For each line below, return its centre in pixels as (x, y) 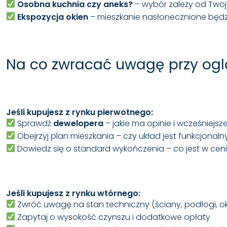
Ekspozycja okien (53, 17)
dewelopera (79, 123)
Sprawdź (34, 123)
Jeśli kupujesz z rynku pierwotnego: (80, 112)
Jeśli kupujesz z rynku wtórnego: (73, 193)
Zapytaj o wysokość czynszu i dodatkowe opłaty (113, 217)
